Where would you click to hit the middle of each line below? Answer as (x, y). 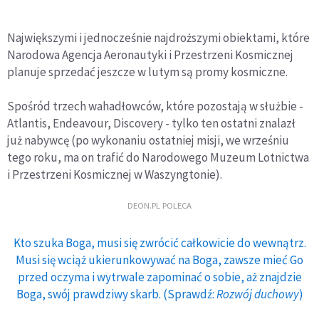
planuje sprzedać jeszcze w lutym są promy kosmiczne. (147, 72)
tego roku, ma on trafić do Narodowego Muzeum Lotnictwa (158, 157)
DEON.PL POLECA (159, 205)
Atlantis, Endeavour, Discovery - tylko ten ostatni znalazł (151, 123)
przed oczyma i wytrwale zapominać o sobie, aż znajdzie (159, 277)
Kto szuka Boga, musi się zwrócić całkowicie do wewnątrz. (159, 243)
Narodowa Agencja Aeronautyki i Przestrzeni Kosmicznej (150, 55)
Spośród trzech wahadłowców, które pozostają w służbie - (155, 106)
